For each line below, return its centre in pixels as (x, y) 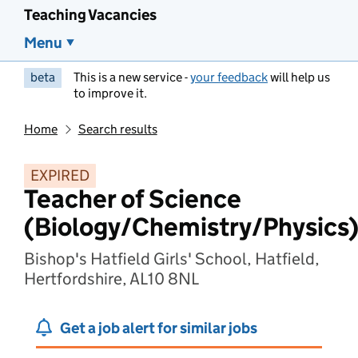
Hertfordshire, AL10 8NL (111, 279)
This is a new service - (132, 77)
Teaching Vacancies (90, 15)
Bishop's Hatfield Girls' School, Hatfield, (172, 259)
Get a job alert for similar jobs (159, 328)
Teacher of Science (133, 199)
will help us (299, 77)
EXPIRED (60, 175)
